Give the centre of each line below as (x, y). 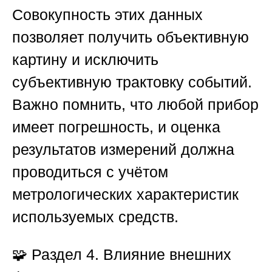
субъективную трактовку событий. (132, 82)
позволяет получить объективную (131, 37)
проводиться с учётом (90, 172)
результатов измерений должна (123, 150)
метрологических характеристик (125, 195)
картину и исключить (85, 60)
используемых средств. (95, 217)
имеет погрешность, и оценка (116, 127)
